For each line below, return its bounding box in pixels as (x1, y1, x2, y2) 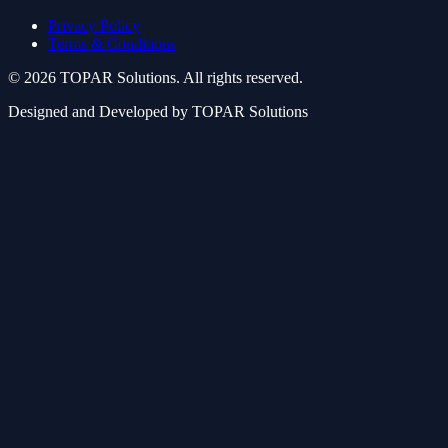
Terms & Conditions (48, 35, 176, 53)
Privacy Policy (48, 17, 140, 35)
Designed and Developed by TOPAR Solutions (8, 103, 308, 121)
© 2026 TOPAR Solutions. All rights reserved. (8, 69, 303, 87)
